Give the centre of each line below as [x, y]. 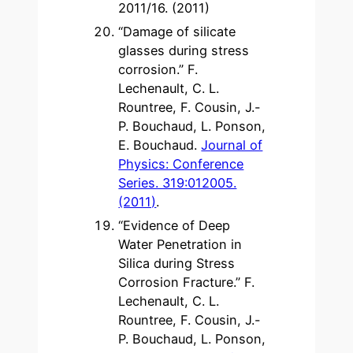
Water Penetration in [180, 245]
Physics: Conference [181, 164]
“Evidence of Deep [175, 226]
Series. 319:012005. [178, 183]
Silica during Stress [177, 264]
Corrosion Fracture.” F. [187, 282]
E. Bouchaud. [160, 145]
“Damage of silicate [177, 32]
